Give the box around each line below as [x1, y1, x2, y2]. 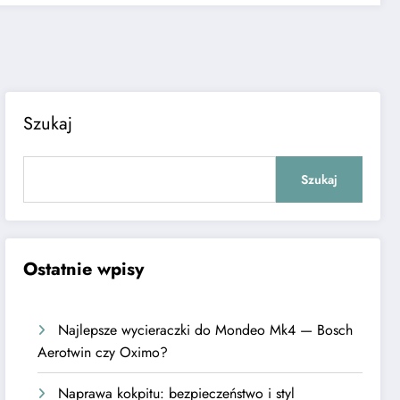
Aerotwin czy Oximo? [37, 341, 169, 362]
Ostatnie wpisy [23, 255, 145, 282]
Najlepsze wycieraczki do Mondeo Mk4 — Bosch [58, 319, 354, 340]
